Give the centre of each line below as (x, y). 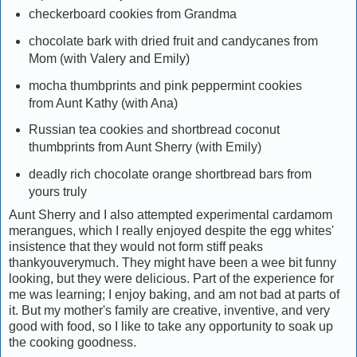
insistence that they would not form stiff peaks (136, 247)
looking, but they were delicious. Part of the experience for (171, 279)
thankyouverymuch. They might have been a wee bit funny (173, 263)
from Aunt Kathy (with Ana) (103, 103)
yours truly (57, 192)
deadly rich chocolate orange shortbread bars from (170, 175)
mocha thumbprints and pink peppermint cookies (165, 85)
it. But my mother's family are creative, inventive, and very (169, 311)
